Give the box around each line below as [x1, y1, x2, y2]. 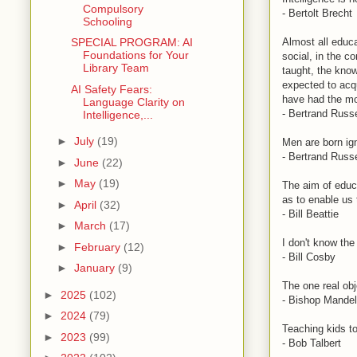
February [73, 240, 124, 253]
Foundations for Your [82, 49, 189, 62]
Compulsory [82, 2, 143, 15]
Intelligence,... [82, 108, 153, 121]
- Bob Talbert [282, 336, 341, 349]
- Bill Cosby [282, 250, 335, 263]
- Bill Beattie [282, 207, 339, 220]
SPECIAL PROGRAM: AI [70, 36, 193, 49]
